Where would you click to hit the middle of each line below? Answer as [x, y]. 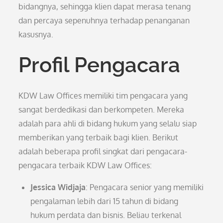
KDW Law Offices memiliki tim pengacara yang [103, 96]
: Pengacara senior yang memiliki [145, 187]
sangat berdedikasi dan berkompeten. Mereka [102, 110]
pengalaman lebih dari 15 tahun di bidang [105, 201]
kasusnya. [36, 34]
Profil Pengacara [100, 65]
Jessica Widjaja [58, 187]
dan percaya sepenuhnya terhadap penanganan [104, 20]
